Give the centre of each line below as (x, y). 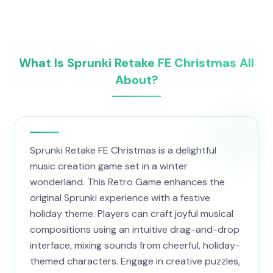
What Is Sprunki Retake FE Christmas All (136, 63)
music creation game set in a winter (109, 166)
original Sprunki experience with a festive (120, 198)
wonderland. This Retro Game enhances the (127, 182)
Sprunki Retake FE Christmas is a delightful (123, 150)
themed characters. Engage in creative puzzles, (135, 261)
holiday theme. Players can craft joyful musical (132, 214)
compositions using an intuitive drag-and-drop (135, 229)
